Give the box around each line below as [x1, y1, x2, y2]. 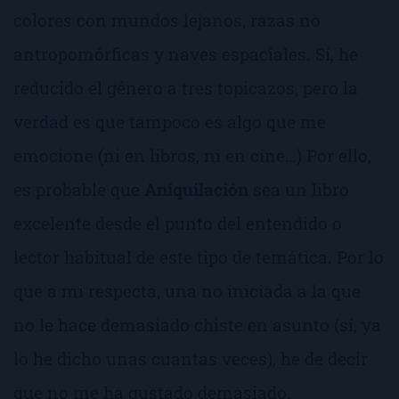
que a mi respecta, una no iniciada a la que [13, 279, 361, 302]
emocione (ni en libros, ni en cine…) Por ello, [13, 143, 371, 167]
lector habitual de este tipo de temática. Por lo [13, 245, 384, 268]
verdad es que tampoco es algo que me [13, 110, 326, 133]
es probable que [13, 177, 144, 200]
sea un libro [248, 177, 349, 200]
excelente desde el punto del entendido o [13, 211, 342, 234]
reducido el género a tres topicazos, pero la [13, 76, 358, 99]
